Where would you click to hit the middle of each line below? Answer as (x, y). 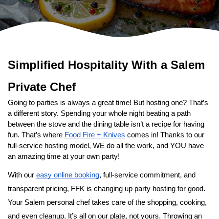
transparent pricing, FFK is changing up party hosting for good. (107, 189)
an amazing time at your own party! (64, 156)
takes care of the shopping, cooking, (148, 203)
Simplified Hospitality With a (89, 65)
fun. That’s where (36, 135)
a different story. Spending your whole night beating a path (99, 113)
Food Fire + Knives (95, 135)
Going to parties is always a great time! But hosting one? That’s (108, 103)
